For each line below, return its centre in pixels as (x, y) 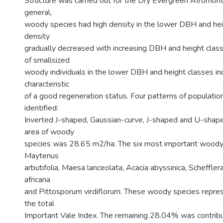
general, (38, 12)
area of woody (49, 132)
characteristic (47, 84)
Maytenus (42, 156)
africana (37, 180)
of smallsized (47, 60)
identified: (41, 108)
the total (39, 204)
